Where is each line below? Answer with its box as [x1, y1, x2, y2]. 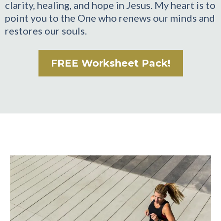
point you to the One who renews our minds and [5, 12, 215, 24]
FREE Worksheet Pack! [50, 57, 171, 70]
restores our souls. [5, 25, 87, 37]
